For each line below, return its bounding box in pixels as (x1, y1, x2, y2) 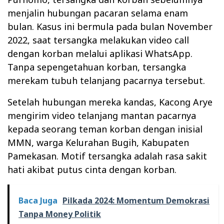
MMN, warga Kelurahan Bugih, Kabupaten (7, 136, 189, 148)
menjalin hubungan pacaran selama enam (7, 6, 188, 19)
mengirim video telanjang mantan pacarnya (7, 109, 196, 121)
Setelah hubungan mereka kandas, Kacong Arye (7, 95, 212, 108)
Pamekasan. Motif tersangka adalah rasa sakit (7, 149, 207, 162)
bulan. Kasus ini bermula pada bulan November (7, 20, 212, 32)
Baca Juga (18, 194, 57, 206)
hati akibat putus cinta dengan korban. (7, 163, 176, 175)
